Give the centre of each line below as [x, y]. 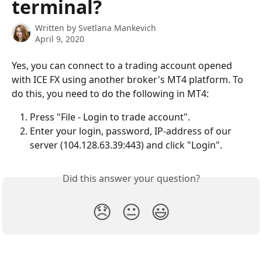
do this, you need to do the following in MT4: [110, 94]
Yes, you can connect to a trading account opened [123, 65]
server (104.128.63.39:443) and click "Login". [126, 145]
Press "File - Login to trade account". [110, 117]
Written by [57, 28]
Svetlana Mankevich [117, 28]
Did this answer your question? [131, 179]
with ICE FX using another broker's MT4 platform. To [129, 80]
